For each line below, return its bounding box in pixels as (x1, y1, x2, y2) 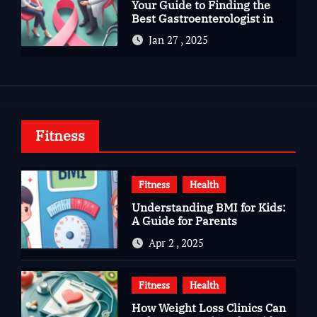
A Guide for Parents (131, 214, 237, 228)
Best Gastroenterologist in (131, 11, 273, 25)
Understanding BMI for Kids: (131, 200, 286, 214)
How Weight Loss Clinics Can (131, 300, 286, 315)
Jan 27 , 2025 (148, 33, 208, 47)
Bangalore (131, 24, 187, 39)
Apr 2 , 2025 (148, 235, 204, 250)
